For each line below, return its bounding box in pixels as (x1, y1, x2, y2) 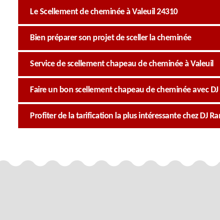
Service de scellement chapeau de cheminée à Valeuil (30, 59, 214, 69)
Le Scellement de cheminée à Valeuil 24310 (30, 7, 178, 17)
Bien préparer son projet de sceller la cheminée (30, 33, 192, 43)
